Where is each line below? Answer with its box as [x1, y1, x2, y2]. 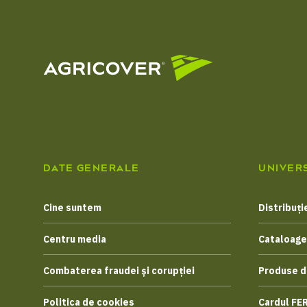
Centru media [42, 233, 106, 246]
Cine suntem [42, 201, 101, 214]
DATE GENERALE [42, 163, 140, 174]
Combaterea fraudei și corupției [42, 265, 195, 278]
